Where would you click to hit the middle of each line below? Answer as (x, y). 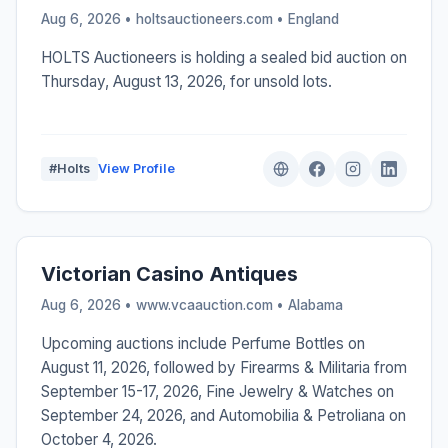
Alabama (315, 305)
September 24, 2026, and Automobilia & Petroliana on (223, 416)
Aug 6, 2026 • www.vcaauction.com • (164, 305)
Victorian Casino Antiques (169, 274)
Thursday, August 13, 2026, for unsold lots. (186, 82)
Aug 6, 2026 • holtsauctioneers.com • (164, 19)
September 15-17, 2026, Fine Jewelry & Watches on (217, 392)
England (313, 19)
